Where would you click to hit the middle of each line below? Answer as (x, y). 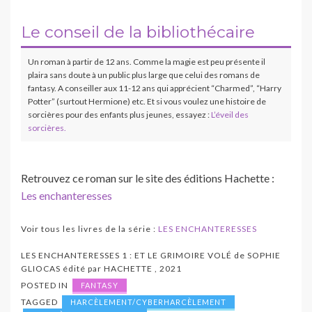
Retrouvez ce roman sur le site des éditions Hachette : (148, 178)
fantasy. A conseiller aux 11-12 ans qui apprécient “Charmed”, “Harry (155, 88)
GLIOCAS (42, 268)
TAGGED (40, 302)
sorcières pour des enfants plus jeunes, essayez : (119, 114)
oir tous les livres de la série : (92, 228)
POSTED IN (46, 285)
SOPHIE (264, 255)
